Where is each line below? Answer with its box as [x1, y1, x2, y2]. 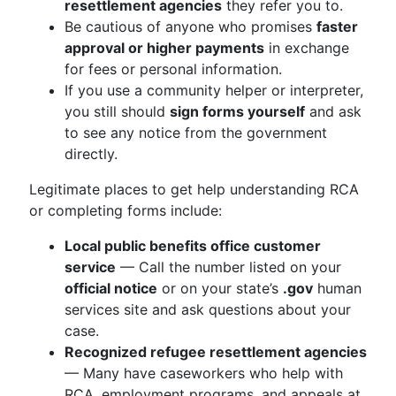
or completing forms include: [29, 202, 222, 219]
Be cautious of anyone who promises [65, 18, 316, 35]
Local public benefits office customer [65, 237, 321, 255]
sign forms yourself [170, 103, 305, 120]
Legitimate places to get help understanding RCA [29, 180, 359, 198]
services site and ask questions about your [65, 301, 351, 318]
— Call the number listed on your [116, 258, 341, 276]
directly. [65, 145, 118, 163]
